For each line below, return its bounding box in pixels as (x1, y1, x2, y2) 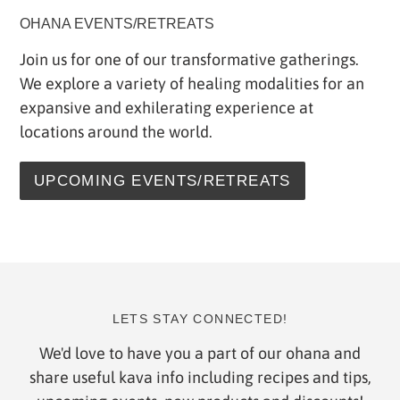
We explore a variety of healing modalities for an (20, 74, 364, 94)
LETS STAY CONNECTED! (112, 311, 288, 326)
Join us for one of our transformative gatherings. (20, 50, 359, 70)
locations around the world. (20, 122, 212, 142)
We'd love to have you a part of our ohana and (39, 344, 361, 363)
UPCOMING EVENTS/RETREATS (34, 171, 291, 189)
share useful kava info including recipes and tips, (29, 368, 371, 387)
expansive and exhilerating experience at (20, 98, 313, 118)
